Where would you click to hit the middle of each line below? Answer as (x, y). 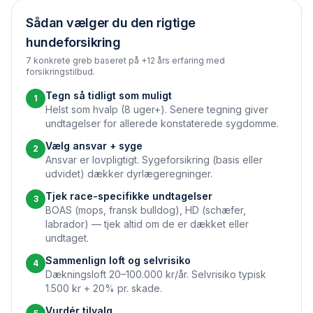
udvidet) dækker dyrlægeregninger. (129, 174)
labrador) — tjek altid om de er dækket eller (147, 224)
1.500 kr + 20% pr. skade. (104, 288)
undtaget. (67, 238)
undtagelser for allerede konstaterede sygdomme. (162, 123)
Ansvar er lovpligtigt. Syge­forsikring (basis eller (154, 160)
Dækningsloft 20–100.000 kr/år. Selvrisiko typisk (156, 274)
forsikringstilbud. (60, 72)
